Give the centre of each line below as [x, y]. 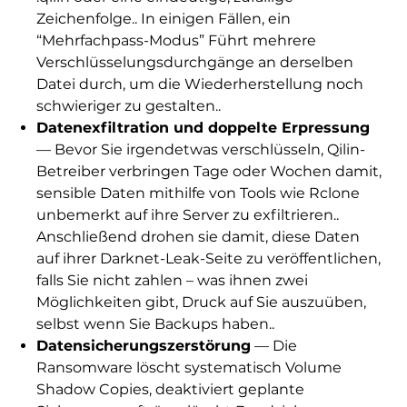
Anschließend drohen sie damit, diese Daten [198, 237]
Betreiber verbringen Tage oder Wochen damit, [208, 172]
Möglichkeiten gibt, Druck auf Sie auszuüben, [201, 303]
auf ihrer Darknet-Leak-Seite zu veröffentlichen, [208, 259]
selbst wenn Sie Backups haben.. [155, 324]
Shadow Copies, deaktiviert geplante [170, 390]
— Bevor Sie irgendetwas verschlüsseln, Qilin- [200, 150]
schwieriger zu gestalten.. [128, 106]
